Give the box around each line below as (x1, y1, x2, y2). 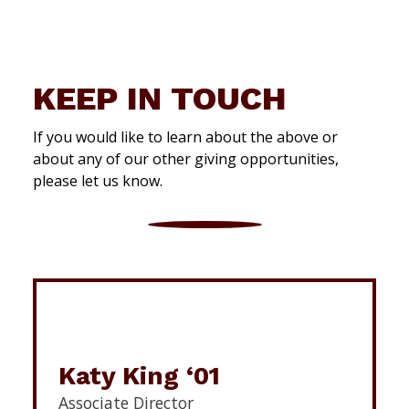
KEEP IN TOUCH (33, 79, 287, 119)
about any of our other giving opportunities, (33, 149, 339, 170)
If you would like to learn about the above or (33, 127, 338, 148)
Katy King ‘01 (58, 361, 220, 392)
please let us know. (33, 171, 163, 192)
